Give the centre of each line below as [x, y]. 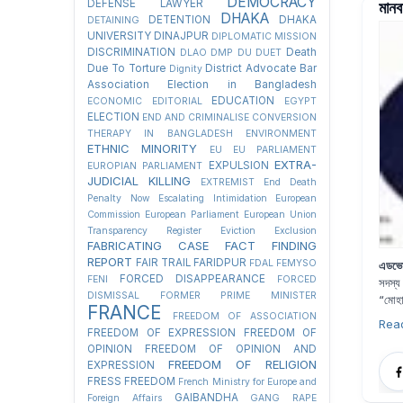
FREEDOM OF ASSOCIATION [245, 316]
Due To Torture [126, 68]
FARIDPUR [220, 263]
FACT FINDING [271, 246]
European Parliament [192, 215]
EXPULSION [238, 166]
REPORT [110, 262]
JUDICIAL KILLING [139, 181]
